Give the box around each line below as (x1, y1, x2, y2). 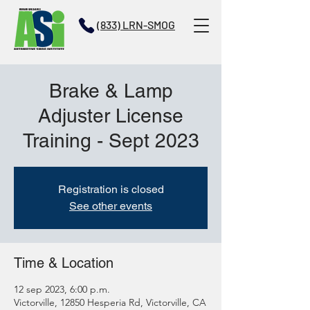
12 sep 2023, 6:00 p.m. (14, 283, 110, 295)
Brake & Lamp (48, 80, 173, 102)
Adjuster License (38, 104, 183, 127)
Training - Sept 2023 (22, 129, 199, 152)
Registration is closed (57, 183, 164, 196)
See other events (69, 199, 152, 212)
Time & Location (14, 255, 113, 271)
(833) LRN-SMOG (97, 18, 175, 31)
